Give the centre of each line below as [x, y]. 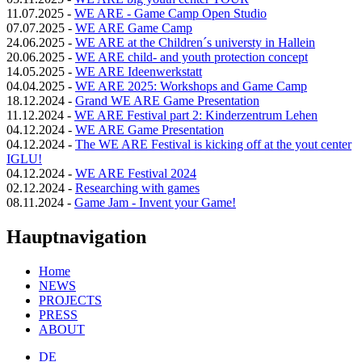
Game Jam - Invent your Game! [155, 202]
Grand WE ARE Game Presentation [167, 100]
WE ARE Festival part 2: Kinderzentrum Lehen [196, 115]
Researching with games [137, 187]
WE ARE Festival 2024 [136, 173]
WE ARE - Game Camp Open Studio [170, 13]
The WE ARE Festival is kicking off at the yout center [213, 144]
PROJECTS [70, 300]
